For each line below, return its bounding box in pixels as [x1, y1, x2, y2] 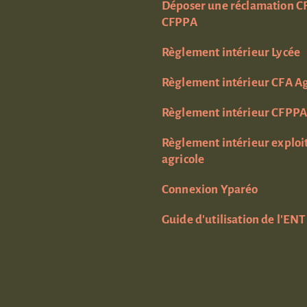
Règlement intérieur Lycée [162, 46, 300, 59]
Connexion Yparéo [162, 183, 258, 196]
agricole [162, 153, 205, 166]
